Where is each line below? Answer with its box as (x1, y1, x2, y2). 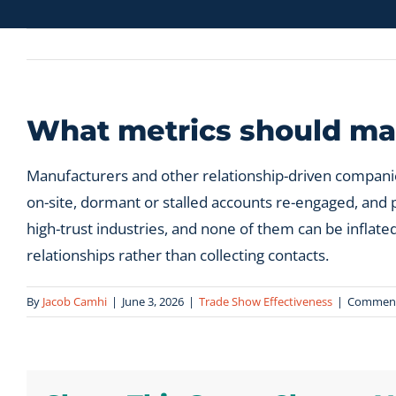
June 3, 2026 (122, 293, 184, 309)
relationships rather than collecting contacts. (27, 245, 329, 265)
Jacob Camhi (42, 293, 107, 309)
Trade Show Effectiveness (199, 293, 332, 309)
